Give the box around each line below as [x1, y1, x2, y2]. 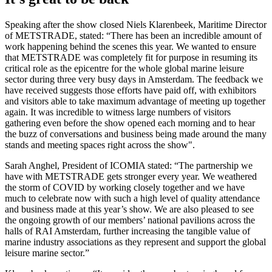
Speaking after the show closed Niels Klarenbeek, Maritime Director [5, 19, 267, 30]
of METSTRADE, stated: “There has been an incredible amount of [5, 30, 262, 41]
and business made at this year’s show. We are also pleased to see [5, 204, 254, 215]
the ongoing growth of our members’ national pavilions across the [5, 215, 255, 226]
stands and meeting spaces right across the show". [5, 140, 197, 151]
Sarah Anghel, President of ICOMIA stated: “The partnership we [5, 160, 253, 171]
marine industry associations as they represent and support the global [5, 237, 266, 248]
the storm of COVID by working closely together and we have [5, 182, 245, 193]
